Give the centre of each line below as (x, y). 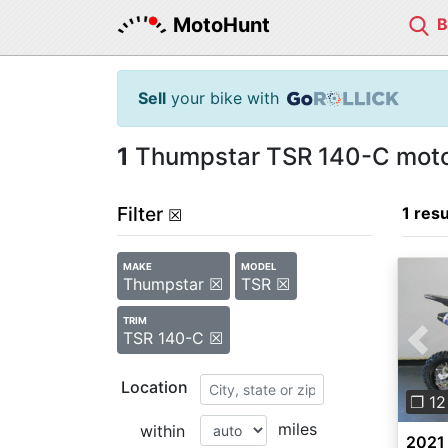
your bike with (222, 98)
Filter (140, 214)
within (162, 431)
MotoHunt (221, 25)
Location (154, 387)
